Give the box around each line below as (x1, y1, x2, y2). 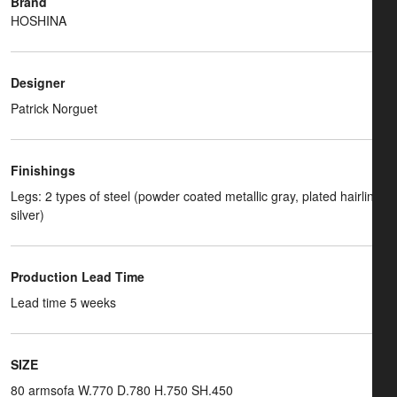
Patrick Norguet (11, 99, 97, 118)
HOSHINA (11, 12, 66, 30)
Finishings (11, 161, 75, 180)
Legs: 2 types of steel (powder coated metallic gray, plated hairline (11, 187, 381, 206)
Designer (11, 74, 65, 92)
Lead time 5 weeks (11, 293, 116, 312)
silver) (11, 206, 44, 224)
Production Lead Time (11, 268, 144, 286)
